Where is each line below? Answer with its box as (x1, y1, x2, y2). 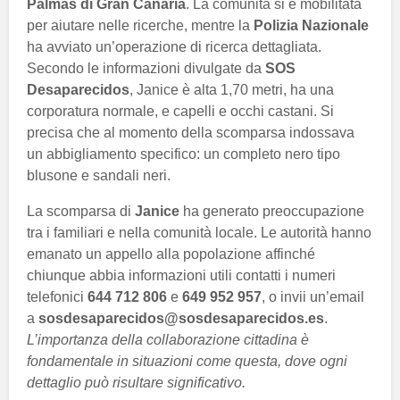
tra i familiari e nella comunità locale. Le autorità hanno (27, 225, 371, 241)
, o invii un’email (262, 289, 364, 305)
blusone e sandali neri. (27, 168, 171, 184)
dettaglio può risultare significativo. (27, 375, 246, 391)
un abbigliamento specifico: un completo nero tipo (27, 146, 340, 162)
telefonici (27, 289, 87, 305)
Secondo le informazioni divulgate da (27, 61, 265, 77)
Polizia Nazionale (254, 18, 369, 34)
